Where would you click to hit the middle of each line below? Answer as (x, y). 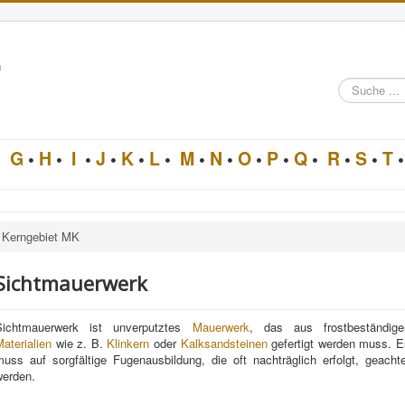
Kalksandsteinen (224, 343)
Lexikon (358, 131)
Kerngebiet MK (41, 236)
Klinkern (128, 343)
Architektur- (368, 114)
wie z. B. (80, 343)
